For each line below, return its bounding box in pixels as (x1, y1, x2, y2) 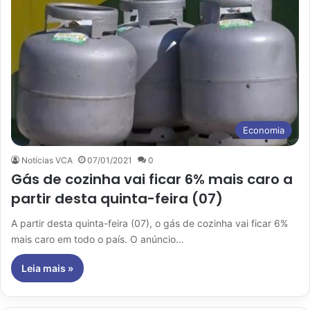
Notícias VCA (21, 155, 73, 166)
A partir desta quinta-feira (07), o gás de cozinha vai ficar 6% (11, 217, 288, 230)
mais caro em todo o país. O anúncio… (11, 233, 184, 246)
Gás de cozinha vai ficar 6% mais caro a (11, 170, 293, 190)
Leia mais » (21, 262, 73, 275)
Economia (243, 125, 284, 136)
